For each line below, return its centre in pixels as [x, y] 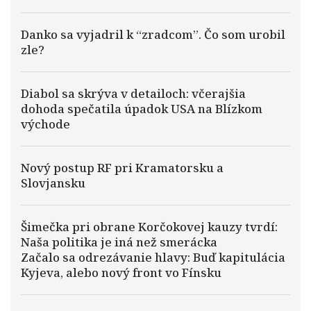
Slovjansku [53, 183]
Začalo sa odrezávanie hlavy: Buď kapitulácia [153, 257]
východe [45, 124]
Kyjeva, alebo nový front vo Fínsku [121, 272]
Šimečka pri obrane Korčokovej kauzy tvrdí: [149, 227]
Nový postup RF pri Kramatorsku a [122, 168]
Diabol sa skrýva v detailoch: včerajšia [133, 93]
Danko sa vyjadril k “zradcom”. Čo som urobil [153, 34]
